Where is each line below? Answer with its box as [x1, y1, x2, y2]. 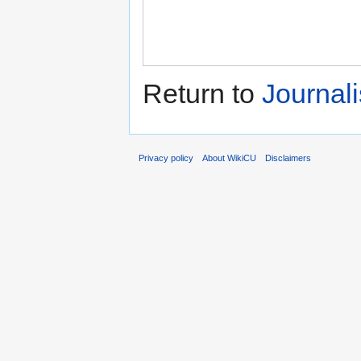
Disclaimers [265, 153, 312, 164]
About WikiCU [202, 153, 257, 164]
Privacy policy [139, 153, 193, 164]
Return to [143, 78, 262, 110]
